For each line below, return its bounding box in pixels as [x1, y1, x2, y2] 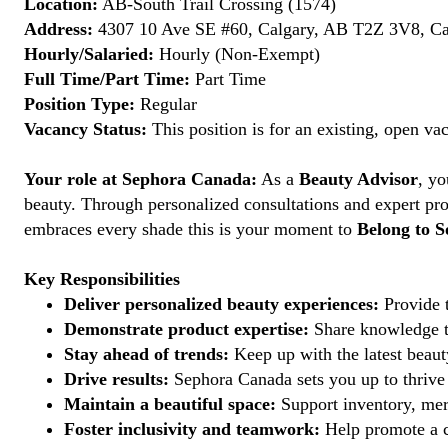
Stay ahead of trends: [64, 344, 229, 364]
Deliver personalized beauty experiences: [64, 294, 379, 314]
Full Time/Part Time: [24, 69, 190, 89]
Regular [135, 94, 197, 114]
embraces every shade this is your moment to [24, 219, 357, 239]
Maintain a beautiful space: [64, 394, 276, 414]
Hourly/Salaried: [24, 44, 154, 64]
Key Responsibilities [24, 269, 180, 289]
